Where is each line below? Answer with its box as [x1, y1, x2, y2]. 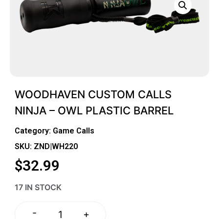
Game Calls [53, 126, 94, 135]
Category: [15, 126, 53, 135]
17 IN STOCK [15, 182, 62, 193]
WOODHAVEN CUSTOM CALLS [15, 88, 172, 101]
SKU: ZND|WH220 [15, 141, 78, 151]
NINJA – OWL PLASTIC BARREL [15, 104, 174, 117]
